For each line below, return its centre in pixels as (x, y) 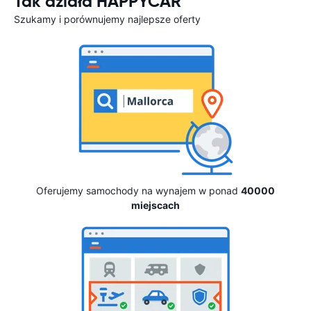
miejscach (155, 205)
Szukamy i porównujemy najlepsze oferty (107, 19)
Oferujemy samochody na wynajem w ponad (138, 191)
